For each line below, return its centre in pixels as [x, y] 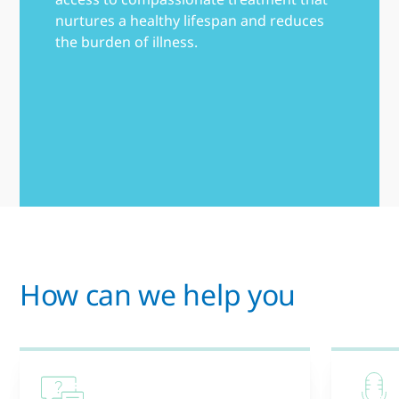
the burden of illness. [126, 41]
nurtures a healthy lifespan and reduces [190, 20]
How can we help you [158, 294]
